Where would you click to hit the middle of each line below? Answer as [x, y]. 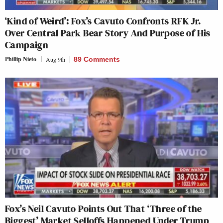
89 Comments [97, 59]
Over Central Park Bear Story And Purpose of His [108, 33]
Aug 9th [56, 59]
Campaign [27, 45]
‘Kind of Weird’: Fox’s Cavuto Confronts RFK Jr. [103, 21]
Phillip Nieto [21, 59]
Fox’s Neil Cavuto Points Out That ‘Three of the [104, 208]
